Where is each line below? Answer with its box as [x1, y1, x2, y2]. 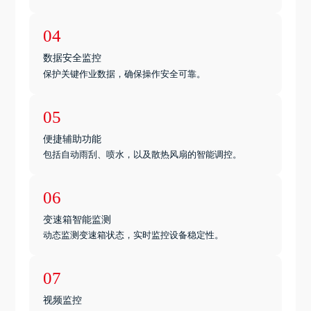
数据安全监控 [43, 50, 102, 65]
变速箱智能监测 [43, 211, 112, 226]
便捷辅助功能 [43, 131, 102, 145]
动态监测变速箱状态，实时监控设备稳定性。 [43, 230, 224, 241]
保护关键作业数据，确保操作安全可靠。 [43, 68, 206, 79]
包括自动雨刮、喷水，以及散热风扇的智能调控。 [43, 149, 242, 160]
